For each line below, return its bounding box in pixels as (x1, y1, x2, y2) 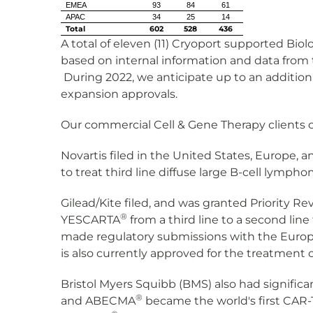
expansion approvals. (61, 87, 186, 101)
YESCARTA (61, 213, 120, 226)
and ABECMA (61, 294, 136, 307)
